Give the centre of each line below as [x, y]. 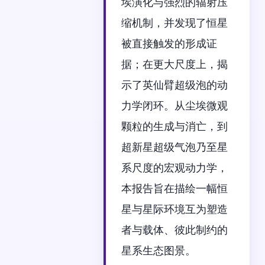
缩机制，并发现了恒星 [175, 23]
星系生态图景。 [159, 251]
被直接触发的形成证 [169, 44]
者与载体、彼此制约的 [175, 230]
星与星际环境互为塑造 [175, 209]
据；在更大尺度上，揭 [175, 64]
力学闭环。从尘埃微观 [175, 106]
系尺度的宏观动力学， [175, 168]
